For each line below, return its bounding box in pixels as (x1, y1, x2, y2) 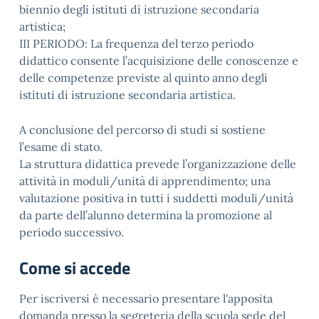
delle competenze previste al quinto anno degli (19, 70, 268, 85)
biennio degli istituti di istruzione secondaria (19, 2, 259, 16)
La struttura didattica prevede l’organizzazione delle (19, 157, 296, 171)
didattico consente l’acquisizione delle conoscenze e (19, 53, 298, 68)
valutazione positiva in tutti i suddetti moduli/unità (19, 191, 293, 205)
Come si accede (19, 255, 130, 281)
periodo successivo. (19, 225, 124, 239)
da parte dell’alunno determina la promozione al (19, 208, 272, 222)
